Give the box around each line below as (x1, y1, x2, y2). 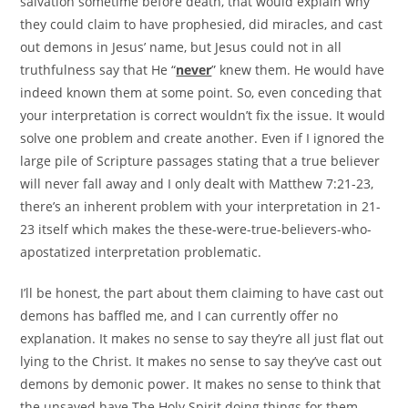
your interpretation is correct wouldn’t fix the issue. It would (20, 106, 386, 124)
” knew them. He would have (211, 60, 385, 78)
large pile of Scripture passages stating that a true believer (20, 151, 381, 169)
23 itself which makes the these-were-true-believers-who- (20, 219, 372, 238)
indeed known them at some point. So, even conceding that (20, 83, 382, 101)
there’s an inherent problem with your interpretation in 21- (20, 197, 382, 215)
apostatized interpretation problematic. (20, 242, 262, 260)
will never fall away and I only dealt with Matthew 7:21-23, (20, 174, 374, 192)
